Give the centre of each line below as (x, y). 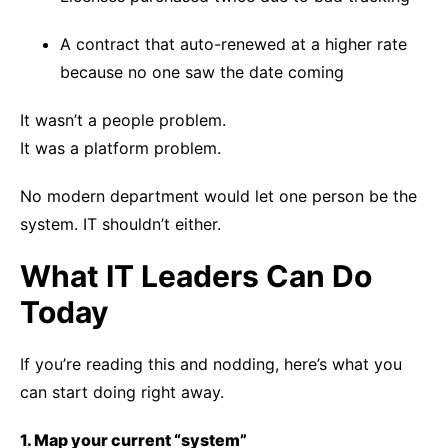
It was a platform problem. (120, 148)
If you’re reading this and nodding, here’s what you (211, 364)
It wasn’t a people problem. (123, 120)
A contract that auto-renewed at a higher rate (233, 44)
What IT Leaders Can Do (196, 276)
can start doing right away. (122, 392)
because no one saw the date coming (202, 72)
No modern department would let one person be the (218, 196)
